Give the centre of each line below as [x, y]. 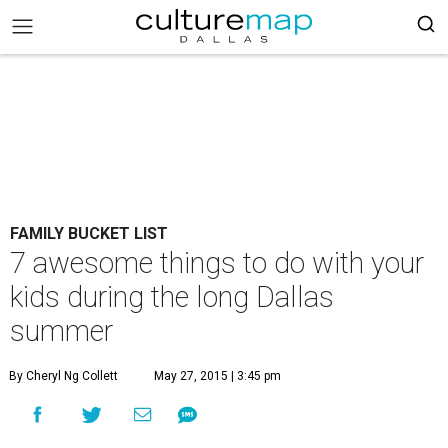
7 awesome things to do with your [217, 263]
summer [61, 331]
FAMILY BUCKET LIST [89, 233]
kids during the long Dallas [172, 297]
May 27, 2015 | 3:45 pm [217, 376]
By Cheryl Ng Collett [63, 376]
